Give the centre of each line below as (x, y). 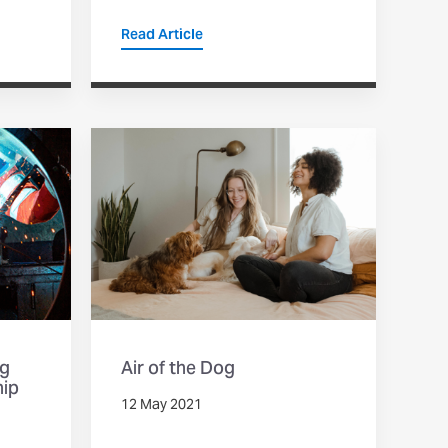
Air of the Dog (178, 370)
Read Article (162, 35)
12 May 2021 (161, 406)
